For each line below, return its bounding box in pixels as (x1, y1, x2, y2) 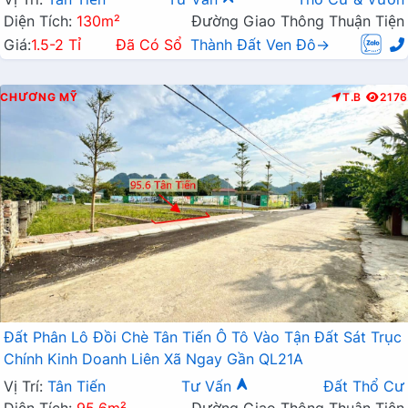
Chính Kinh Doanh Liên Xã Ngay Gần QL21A (4, 350, 303, 369)
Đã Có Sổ (115, 36, 182, 55)
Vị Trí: (4, 377, 47, 396)
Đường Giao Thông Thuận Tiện (191, 12, 404, 31)
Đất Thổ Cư (323, 377, 404, 396)
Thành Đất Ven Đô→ (189, 36, 330, 55)
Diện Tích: (4, 12, 76, 31)
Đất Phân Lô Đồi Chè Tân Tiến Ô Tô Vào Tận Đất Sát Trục (4, 328, 402, 347)
